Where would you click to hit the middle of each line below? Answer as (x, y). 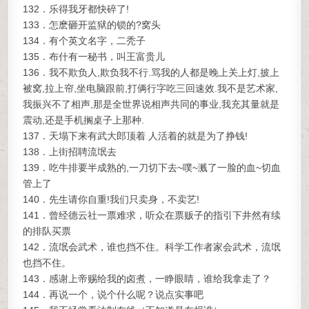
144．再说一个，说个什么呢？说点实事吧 (113, 295)
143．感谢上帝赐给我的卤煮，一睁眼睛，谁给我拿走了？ (147, 279)
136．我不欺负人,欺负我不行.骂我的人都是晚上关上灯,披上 (151, 72)
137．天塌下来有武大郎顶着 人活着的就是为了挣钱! (136, 136)
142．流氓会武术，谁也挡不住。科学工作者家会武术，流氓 (152, 247)
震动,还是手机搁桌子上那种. (84, 120)
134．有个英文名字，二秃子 (84, 41)
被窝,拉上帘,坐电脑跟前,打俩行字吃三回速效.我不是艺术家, (151, 88)
